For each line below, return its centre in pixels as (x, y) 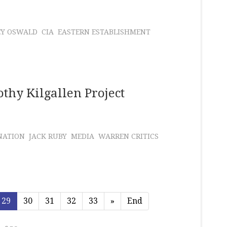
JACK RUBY (48, 137)
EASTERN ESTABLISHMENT (104, 32)
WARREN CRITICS (128, 137)
